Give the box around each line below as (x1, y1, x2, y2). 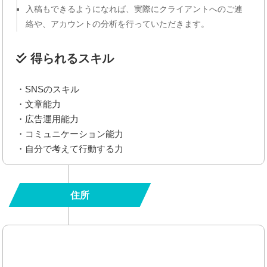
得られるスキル (27, 52, 114, 66)
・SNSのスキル (16, 84, 80, 95)
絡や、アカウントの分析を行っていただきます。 (26, 19, 210, 29)
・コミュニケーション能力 (16, 129, 124, 139)
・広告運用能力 (16, 114, 79, 125)
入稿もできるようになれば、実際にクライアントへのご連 (26, 4, 243, 14)
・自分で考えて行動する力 (16, 144, 124, 154)
